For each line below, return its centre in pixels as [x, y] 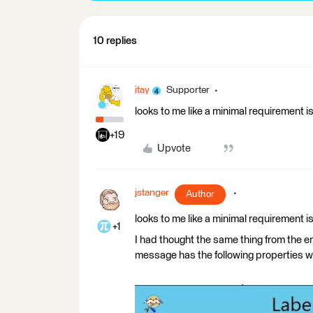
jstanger [152, 193]
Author [200, 194]
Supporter [188, 90]
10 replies [115, 41]
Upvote [174, 148]
